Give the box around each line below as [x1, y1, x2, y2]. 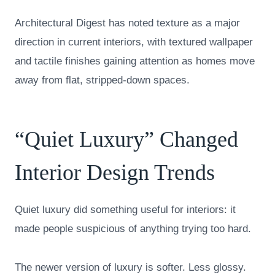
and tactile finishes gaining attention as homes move [15, 55, 255, 68]
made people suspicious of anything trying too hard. [15, 223, 251, 235]
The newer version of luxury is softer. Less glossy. [15, 261, 246, 274]
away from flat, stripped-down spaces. [15, 74, 190, 87]
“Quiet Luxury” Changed [15, 127, 238, 152]
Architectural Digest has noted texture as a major [15, 17, 240, 29]
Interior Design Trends [15, 160, 215, 185]
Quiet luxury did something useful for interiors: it [15, 204, 236, 216]
